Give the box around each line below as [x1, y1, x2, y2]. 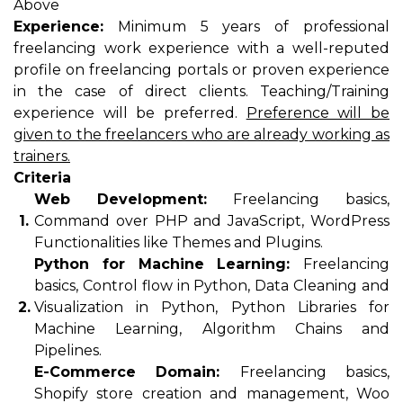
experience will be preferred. [13, 104, 246, 121]
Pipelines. [34, 342, 102, 359]
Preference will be [246, 104, 390, 121]
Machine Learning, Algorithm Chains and [34, 320, 390, 337]
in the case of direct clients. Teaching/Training [13, 83, 390, 100]
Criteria [13, 169, 71, 186]
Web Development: [34, 191, 207, 208]
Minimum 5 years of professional [103, 18, 390, 35]
